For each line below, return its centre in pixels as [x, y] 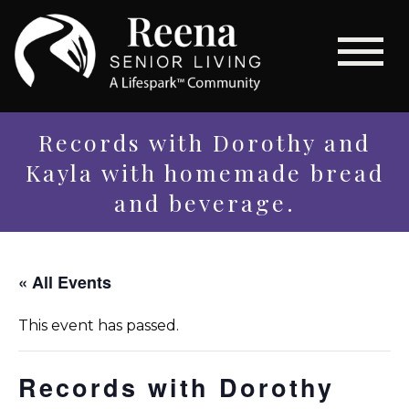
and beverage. [204, 202]
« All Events [65, 282]
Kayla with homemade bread [204, 172]
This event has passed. [99, 325]
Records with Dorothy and [204, 142]
